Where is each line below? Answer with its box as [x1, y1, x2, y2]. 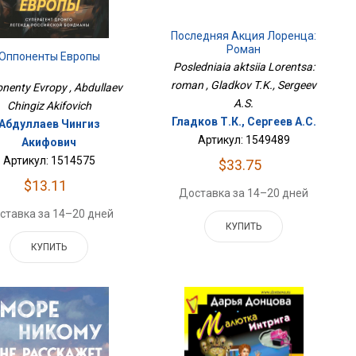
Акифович [21, 136, 77, 149]
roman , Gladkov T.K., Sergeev [171, 79, 317, 92]
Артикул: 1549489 [197, 133, 290, 147]
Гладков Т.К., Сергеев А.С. [171, 115, 316, 129]
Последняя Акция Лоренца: [171, 29, 317, 43]
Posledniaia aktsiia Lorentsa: [172, 60, 315, 74]
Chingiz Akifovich [6, 99, 91, 113]
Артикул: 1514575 [2, 154, 95, 168]
